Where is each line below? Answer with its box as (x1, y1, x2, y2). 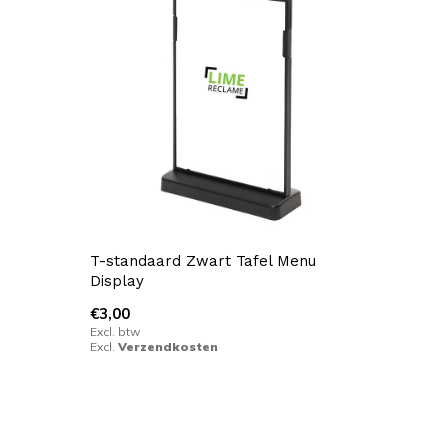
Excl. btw (89, 324, 140, 340)
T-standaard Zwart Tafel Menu (89, 252, 316, 271)
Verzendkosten (117, 339, 218, 355)
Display (89, 272, 144, 291)
